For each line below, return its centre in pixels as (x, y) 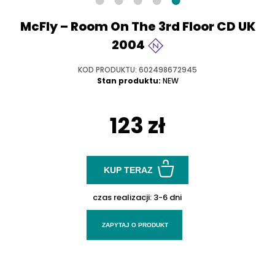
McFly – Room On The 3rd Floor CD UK (137, 27)
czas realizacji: (123, 198)
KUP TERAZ (129, 170)
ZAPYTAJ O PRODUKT (135, 225)
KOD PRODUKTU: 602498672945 (137, 70)
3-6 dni (168, 198)
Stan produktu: (129, 81)
